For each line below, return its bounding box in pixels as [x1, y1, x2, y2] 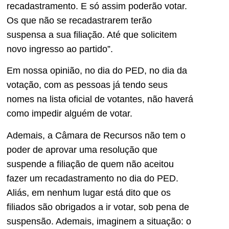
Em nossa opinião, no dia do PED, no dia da [7, 65, 187, 76]
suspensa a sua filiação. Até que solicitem [7, 29, 177, 40]
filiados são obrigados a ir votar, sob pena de [7, 201, 189, 212]
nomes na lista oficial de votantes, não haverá [7, 94, 193, 105]
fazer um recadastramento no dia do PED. [7, 173, 178, 184]
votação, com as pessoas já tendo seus [7, 80, 168, 90]
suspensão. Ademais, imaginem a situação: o [7, 216, 191, 226]
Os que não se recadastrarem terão [7, 15, 152, 26]
